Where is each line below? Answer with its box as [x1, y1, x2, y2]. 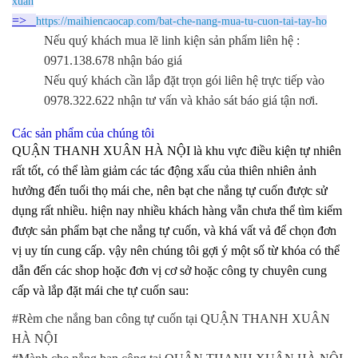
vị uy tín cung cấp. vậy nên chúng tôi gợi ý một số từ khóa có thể [12, 243, 340, 257]
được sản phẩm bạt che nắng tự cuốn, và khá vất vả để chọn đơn [12, 223, 336, 237]
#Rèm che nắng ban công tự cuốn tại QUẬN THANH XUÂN [12, 311, 330, 325]
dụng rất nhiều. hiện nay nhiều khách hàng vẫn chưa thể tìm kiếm [12, 203, 342, 217]
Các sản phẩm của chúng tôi [12, 125, 157, 140]
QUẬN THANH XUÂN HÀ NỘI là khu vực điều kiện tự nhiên [12, 143, 341, 157]
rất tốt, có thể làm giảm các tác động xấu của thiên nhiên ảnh [12, 163, 316, 177]
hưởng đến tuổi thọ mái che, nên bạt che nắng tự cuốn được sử [12, 183, 328, 197]
